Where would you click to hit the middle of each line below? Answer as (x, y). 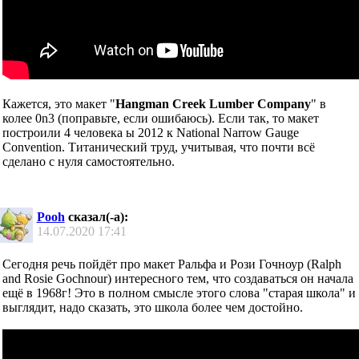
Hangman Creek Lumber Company (213, 103)
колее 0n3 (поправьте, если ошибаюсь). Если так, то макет (161, 118)
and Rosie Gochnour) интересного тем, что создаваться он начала (178, 278)
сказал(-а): (96, 216)
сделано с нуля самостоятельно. (89, 161)
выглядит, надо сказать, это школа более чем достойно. (153, 307)
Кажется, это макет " (59, 103)
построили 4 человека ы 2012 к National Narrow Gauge (151, 132)
